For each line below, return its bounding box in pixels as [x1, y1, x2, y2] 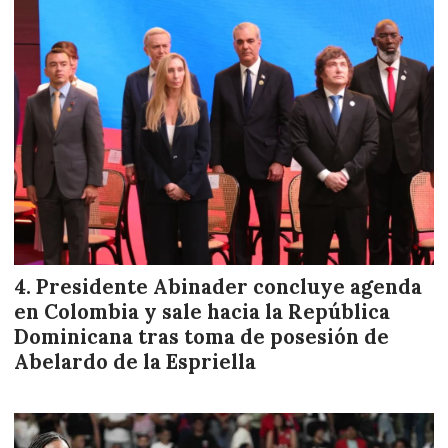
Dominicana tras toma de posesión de [14, 323, 389, 350]
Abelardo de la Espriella [14, 348, 256, 375]
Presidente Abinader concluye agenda [36, 273, 422, 300]
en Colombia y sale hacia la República [14, 298, 390, 325]
